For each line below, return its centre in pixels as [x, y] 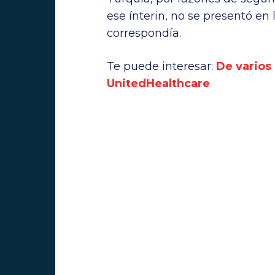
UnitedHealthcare [158, 83]
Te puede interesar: [161, 66]
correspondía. [144, 33]
